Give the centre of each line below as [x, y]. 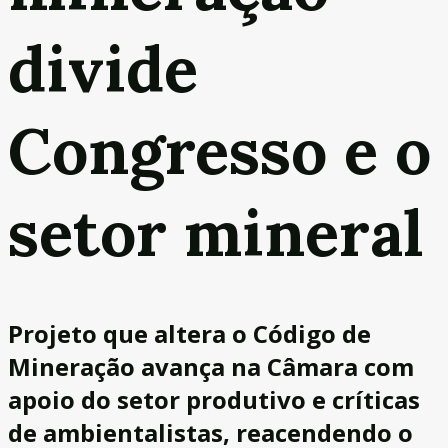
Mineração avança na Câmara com [211, 366]
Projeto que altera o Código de [189, 333]
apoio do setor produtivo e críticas [214, 399]
